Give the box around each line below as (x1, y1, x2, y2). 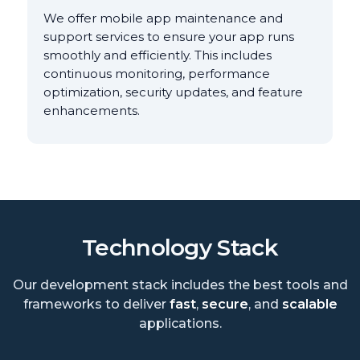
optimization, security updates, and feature (43, 84, 304, 100)
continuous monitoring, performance (43, 66, 271, 82)
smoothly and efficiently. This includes (43, 47, 272, 63)
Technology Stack (82, 234, 278, 262)
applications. (138, 316, 222, 332)
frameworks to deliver (22, 297, 170, 313)
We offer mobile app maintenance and (43, 10, 284, 27)
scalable (281, 297, 337, 313)
